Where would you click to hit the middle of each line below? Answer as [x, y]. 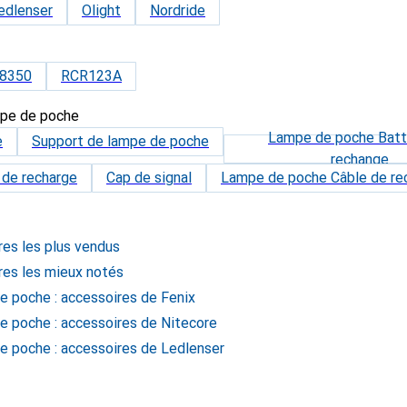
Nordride [178, 10]
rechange [360, 159]
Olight [101, 10]
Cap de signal [149, 178]
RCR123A [91, 76]
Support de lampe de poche [120, 141]
